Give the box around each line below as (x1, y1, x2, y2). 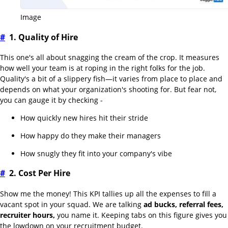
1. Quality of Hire (9, 31, 78, 43)
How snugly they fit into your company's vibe (20, 149, 172, 158)
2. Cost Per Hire (9, 167, 70, 179)
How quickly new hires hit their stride (20, 113, 148, 123)
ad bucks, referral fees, (144, 199, 223, 209)
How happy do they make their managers (20, 131, 161, 140)
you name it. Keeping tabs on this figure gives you (55, 210, 227, 220)
